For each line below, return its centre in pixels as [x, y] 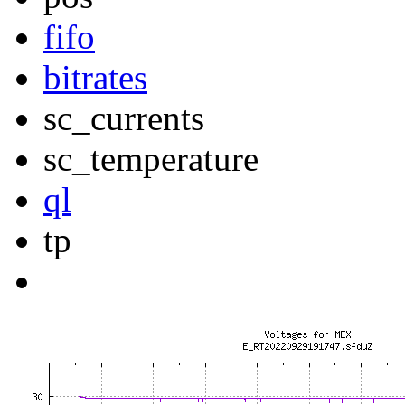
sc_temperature [151, 159]
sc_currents [124, 118]
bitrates [95, 78]
